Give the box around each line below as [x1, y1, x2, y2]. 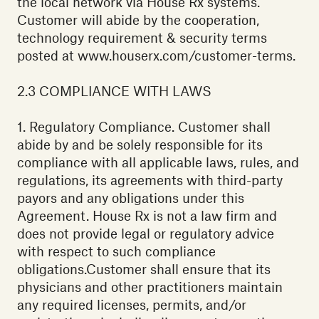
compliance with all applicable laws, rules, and [17, 154, 299, 171]
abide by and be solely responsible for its [17, 136, 263, 153]
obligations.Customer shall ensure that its [17, 261, 271, 278]
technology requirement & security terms [17, 29, 267, 46]
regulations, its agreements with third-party [17, 172, 283, 189]
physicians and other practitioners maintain [17, 278, 283, 296]
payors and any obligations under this [17, 189, 244, 206]
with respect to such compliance [17, 243, 216, 260]
